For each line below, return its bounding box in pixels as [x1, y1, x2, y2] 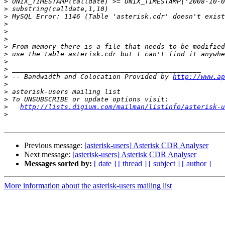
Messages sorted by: [24, 159, 92, 168]
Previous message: [24, 141, 84, 150]
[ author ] [182, 159, 211, 168]
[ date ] [94, 159, 116, 168]
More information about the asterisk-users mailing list [4, 181, 172, 190]
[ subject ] [149, 159, 180, 168]
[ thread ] [118, 159, 147, 168]
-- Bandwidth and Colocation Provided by [8, 73, 173, 81]
